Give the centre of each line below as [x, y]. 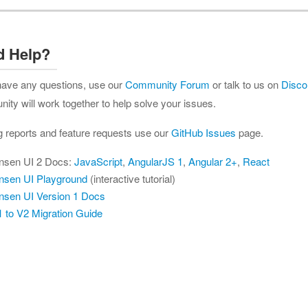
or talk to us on [245, 84]
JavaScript [98, 161]
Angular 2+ [213, 161]
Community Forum [167, 84]
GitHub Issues [203, 132]
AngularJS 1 [155, 161]
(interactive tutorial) [131, 178]
